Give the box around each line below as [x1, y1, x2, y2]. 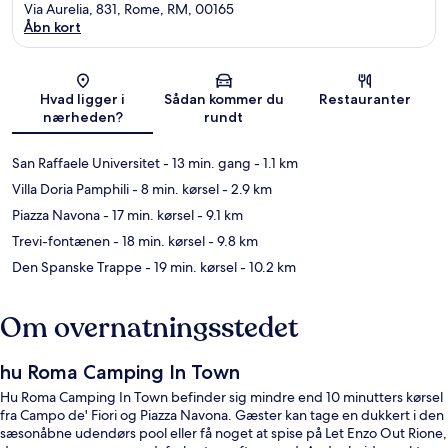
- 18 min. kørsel [110, 232, 205, 251]
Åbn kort [24, 18, 81, 37]
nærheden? [42, 108, 123, 127]
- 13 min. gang [160, 154, 251, 173]
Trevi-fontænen [12, 232, 110, 251]
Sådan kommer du [163, 90, 284, 109]
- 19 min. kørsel [142, 258, 237, 277]
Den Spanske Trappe [12, 258, 142, 277]
